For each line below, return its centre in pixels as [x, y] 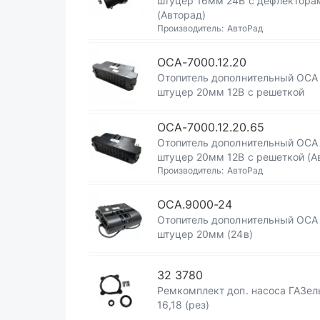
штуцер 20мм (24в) [205, 234]
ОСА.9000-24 [195, 204]
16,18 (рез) [184, 305]
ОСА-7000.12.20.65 [211, 127]
